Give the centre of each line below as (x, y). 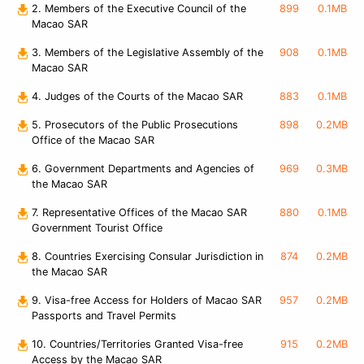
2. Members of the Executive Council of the (139, 9)
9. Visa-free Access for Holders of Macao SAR (147, 301)
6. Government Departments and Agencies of (143, 169)
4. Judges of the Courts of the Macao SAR (137, 97)
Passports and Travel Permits (104, 316)
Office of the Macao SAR (93, 141)
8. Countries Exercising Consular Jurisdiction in (147, 257)
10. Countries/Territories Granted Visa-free (137, 344)
